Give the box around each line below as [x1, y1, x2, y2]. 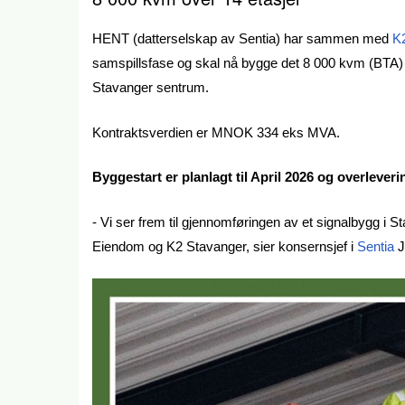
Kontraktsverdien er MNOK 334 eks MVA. [92, 124, 340, 140]
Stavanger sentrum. [92, 80, 209, 96]
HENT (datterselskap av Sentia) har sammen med [92, 31, 392, 47]
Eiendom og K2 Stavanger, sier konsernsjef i [92, 238, 357, 254]
